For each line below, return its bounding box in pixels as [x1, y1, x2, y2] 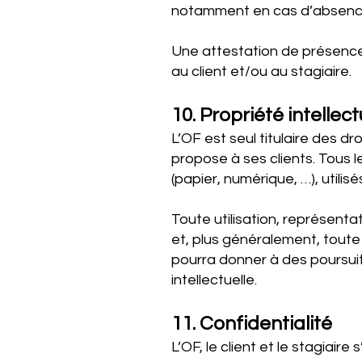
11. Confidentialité [171, 314, 332, 334]
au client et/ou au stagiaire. [171, 64, 351, 79]
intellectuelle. [171, 272, 257, 288]
